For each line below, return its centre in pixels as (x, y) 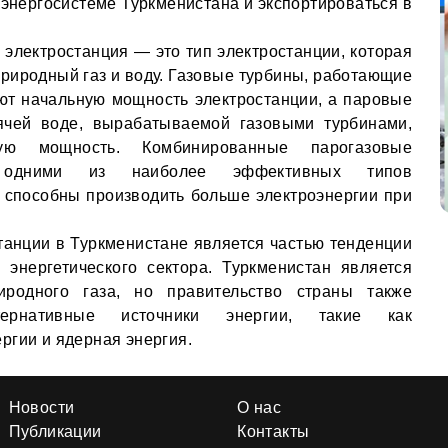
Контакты (273, 431)
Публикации (55, 431)
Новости (41, 407)
